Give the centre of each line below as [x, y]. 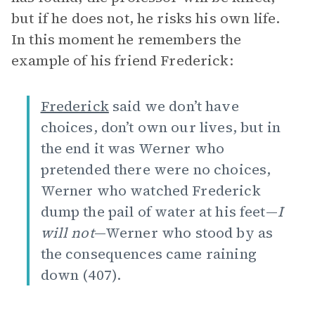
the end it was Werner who [133, 148]
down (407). [81, 275]
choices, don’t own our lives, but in [160, 127]
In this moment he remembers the [127, 39]
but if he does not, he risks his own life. [146, 18]
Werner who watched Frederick [150, 191]
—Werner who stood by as [184, 233]
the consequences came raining [148, 254]
